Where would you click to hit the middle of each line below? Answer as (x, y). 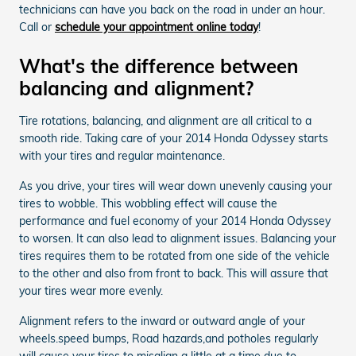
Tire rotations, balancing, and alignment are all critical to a (165, 120)
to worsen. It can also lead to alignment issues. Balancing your (178, 238)
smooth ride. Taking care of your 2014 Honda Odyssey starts (174, 138)
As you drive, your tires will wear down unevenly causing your (176, 186)
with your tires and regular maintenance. (122, 155)
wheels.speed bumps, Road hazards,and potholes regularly (168, 338)
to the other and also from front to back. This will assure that (174, 273)
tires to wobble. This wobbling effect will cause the (148, 203)
